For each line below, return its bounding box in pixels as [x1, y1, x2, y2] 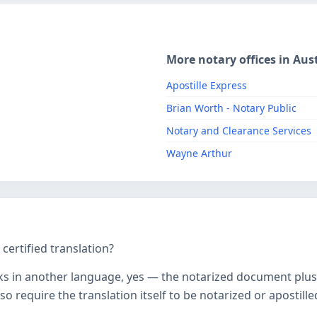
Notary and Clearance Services [166, 124, 311, 137]
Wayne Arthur [166, 146, 232, 160]
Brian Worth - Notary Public [166, 101, 296, 115]
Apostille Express [166, 79, 247, 92]
